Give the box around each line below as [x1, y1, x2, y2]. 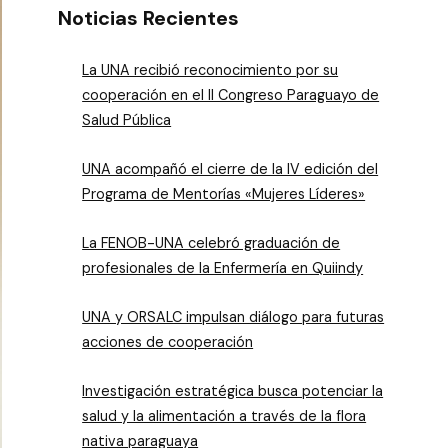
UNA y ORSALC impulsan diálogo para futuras [82, 308, 385, 326]
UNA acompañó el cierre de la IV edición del [82, 160, 379, 178]
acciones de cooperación [82, 333, 254, 351]
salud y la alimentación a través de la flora [82, 407, 367, 425]
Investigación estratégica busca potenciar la [82, 382, 384, 400]
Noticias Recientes [58, 5, 240, 31]
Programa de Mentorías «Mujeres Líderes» [82, 185, 366, 203]
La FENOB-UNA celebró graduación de [82, 234, 341, 252]
